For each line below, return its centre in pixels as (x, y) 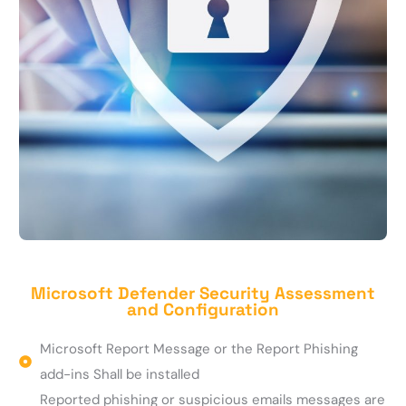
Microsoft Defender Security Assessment (203, 293)
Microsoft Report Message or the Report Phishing (198, 348)
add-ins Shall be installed (119, 374)
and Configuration (203, 309)
